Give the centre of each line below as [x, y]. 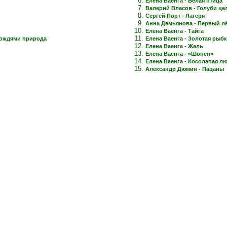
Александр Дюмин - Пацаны [185, 69]
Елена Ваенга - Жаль [174, 46]
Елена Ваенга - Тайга [175, 31]
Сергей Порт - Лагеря [175, 15]
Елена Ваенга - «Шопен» [179, 53]
